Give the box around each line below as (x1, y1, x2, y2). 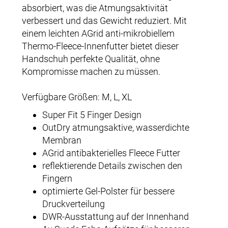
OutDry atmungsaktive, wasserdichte (42, 122, 189, 133)
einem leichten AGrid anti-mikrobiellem (22, 27, 175, 39)
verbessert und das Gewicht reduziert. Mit (22, 15, 187, 26)
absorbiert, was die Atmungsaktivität (22, 2, 168, 13)
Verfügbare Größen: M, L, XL (22, 91, 132, 102)
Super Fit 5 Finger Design (42, 109, 141, 120)
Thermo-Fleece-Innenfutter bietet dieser (22, 40, 179, 51)
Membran (42, 134, 81, 146)
